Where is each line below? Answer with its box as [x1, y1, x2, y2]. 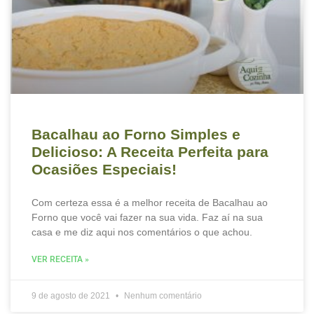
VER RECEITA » [32, 254, 89, 264]
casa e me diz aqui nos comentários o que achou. [32, 226, 252, 238]
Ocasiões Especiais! [32, 161, 177, 177]
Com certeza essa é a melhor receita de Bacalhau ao [32, 197, 268, 208]
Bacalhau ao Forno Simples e [32, 126, 240, 142]
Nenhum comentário [122, 291, 202, 301]
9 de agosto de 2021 [32, 291, 112, 301]
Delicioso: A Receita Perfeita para [32, 144, 268, 160]
